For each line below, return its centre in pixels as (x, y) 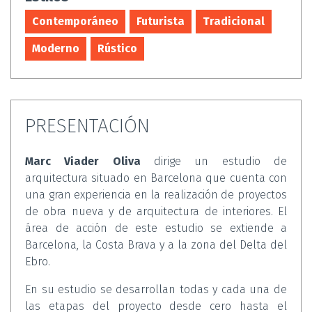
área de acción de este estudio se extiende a (156, 228)
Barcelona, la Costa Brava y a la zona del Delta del (156, 245)
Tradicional (234, 21)
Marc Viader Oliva (83, 161)
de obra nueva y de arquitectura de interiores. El (156, 211)
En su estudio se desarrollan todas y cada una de (156, 289)
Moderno (56, 48)
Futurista (161, 21)
